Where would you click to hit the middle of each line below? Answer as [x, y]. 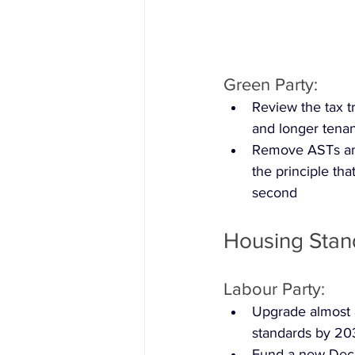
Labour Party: [274, 289]
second [275, 193]
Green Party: [271, 85]
